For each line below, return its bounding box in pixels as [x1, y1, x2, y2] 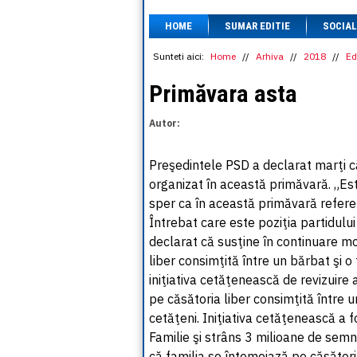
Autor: [149, 117, 180, 129]
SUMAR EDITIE [225, 20, 290, 32]
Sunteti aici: [153, 50, 204, 62]
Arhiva [256, 50, 284, 62]
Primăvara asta [149, 80, 297, 108]
